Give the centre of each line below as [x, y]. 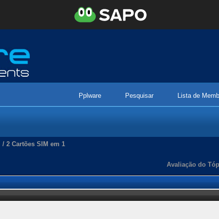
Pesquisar [139, 96]
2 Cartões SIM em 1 [36, 144]
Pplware [90, 96]
